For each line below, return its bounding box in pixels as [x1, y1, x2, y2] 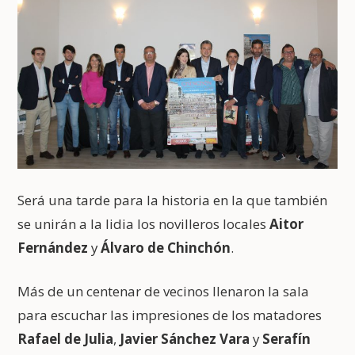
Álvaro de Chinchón [101, 239, 231, 258]
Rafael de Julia [17, 330, 114, 349]
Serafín [262, 330, 311, 349]
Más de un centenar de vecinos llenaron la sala [17, 282, 310, 301]
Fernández [17, 239, 89, 258]
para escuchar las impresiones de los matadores [17, 306, 323, 325]
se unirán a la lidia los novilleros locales [17, 215, 270, 234]
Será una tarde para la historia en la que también [17, 191, 328, 210]
